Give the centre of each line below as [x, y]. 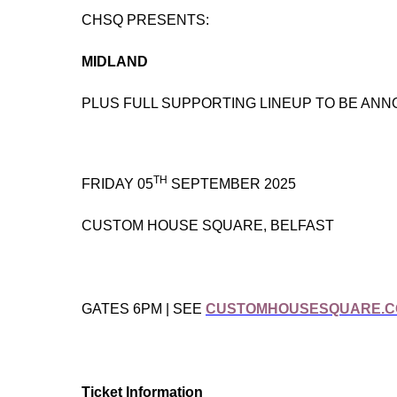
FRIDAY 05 [117, 183]
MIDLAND [115, 61]
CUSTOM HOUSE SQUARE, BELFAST [208, 225]
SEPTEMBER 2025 [232, 183]
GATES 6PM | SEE [144, 308]
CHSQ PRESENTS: [145, 19]
